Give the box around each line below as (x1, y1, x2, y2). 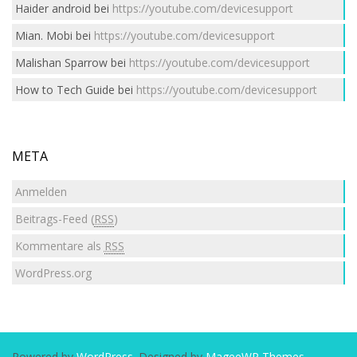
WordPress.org (14, 265, 92, 280)
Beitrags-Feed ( (14, 210, 94, 226)
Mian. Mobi (14, 27, 73, 43)
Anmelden (14, 183, 67, 199)
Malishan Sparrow (14, 54, 108, 70)
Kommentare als (14, 237, 104, 253)
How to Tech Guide (14, 81, 115, 97)
